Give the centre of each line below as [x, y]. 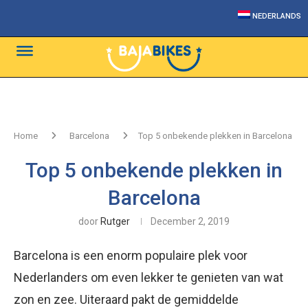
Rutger [115, 221]
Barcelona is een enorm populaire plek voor [131, 255]
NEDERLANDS [277, 16]
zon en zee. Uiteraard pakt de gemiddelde [126, 299]
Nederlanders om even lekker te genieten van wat [148, 277]
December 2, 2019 [190, 221]
